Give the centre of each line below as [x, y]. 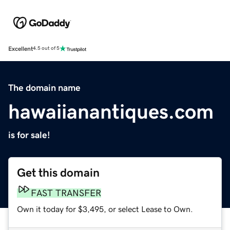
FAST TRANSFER [66, 193]
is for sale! [29, 135]
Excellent [21, 49]
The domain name [44, 88]
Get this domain [58, 172]
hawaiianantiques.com [111, 111]
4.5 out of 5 [46, 49]
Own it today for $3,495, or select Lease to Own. [105, 209]
